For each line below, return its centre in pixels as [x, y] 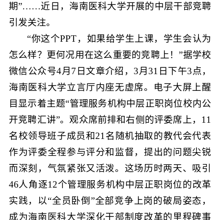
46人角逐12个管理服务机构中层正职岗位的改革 [110, 184]
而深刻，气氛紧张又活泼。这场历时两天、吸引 [110, 168]
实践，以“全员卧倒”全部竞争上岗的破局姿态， [110, 200]
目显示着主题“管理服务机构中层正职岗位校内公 [110, 103]
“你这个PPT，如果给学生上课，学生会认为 [119, 38]
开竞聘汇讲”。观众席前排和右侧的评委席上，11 [110, 119]
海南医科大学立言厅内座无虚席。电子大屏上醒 [110, 87]
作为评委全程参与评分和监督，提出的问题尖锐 [110, 152]
